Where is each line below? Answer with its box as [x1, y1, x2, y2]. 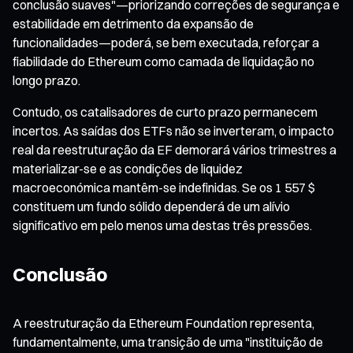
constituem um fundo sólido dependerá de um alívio [13, 198, 290, 214]
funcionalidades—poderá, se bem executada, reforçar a [13, 34, 319, 50]
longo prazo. [13, 72, 80, 88]
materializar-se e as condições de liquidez [13, 160, 243, 176]
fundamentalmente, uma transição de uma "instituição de [13, 333, 323, 350]
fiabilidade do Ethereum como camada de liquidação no [13, 53, 314, 69]
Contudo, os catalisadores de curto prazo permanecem [13, 103, 318, 120]
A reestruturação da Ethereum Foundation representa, [13, 314, 314, 331]
